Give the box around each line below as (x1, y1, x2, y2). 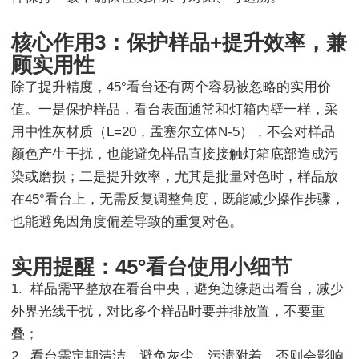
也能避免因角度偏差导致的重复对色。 (11, 213, 243, 229)
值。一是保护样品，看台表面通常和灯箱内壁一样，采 (11, 101, 338, 117)
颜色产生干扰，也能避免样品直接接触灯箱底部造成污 (11, 146, 338, 162)
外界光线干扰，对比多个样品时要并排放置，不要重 (11, 303, 325, 319)
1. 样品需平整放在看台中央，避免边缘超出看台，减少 (11, 280, 344, 296)
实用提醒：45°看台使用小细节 (11, 254, 292, 279)
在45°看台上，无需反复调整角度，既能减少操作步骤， (11, 191, 345, 207)
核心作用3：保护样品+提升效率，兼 (11, 30, 347, 54)
